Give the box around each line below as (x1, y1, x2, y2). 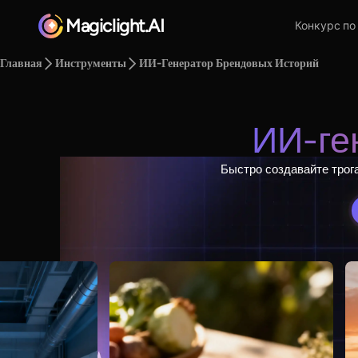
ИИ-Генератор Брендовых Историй (139, 57, 320, 71)
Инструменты (55, 57, 127, 71)
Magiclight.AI (66, 15, 165, 38)
